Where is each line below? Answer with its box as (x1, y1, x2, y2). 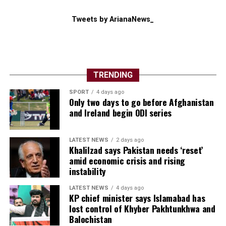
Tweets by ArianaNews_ (72, 15, 154, 24)
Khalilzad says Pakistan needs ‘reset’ (69, 143, 203, 157)
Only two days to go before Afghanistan (69, 95, 214, 109)
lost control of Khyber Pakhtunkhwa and (69, 202, 215, 215)
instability (69, 164, 106, 178)
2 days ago (116, 137, 144, 144)
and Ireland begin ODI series (69, 106, 172, 120)
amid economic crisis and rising (69, 154, 185, 167)
